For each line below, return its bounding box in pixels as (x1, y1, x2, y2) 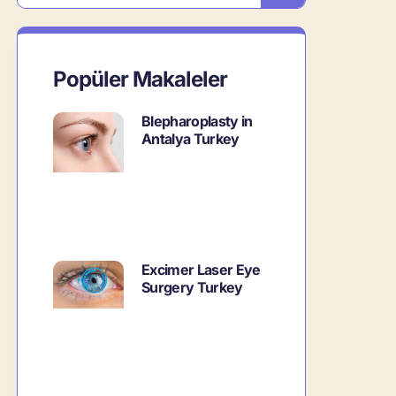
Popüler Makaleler (53, 66, 228, 92)
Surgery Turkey (141, 278, 243, 297)
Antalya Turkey (141, 130, 240, 148)
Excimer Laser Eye (141, 261, 261, 279)
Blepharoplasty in (141, 112, 253, 130)
